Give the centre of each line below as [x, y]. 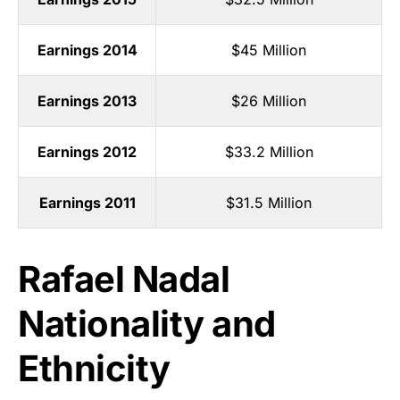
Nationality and [147, 324]
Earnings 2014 [87, 50]
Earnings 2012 [87, 152]
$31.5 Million [269, 203]
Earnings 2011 [87, 203]
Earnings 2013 [87, 101]
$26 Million [269, 101]
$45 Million [269, 50]
